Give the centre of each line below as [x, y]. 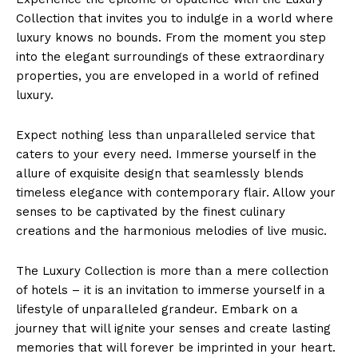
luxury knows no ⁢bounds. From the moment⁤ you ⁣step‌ [171, 37]
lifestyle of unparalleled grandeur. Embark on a [157, 309]
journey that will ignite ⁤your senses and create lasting [173, 328]
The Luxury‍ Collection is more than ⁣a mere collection [172, 270]
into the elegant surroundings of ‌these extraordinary [170, 56]
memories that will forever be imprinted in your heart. [176, 347]
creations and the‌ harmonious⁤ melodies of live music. [171, 231]
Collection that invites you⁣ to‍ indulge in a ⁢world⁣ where [175, 18]
